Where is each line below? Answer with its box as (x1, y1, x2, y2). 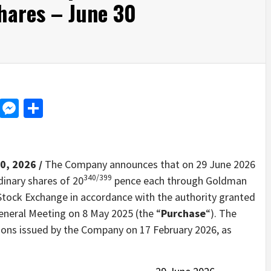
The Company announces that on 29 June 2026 (45, 157, 255, 171)
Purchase (161, 206, 206, 220)
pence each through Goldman (112, 173, 247, 188)
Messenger (19, 96, 107, 120)
